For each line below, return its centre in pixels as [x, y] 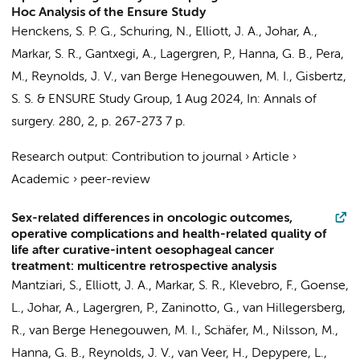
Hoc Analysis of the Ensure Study [108, 13]
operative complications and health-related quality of [169, 235]
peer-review [115, 180]
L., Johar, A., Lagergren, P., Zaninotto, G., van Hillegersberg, [178, 309]
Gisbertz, [321, 77]
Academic [41, 180]
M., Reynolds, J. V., [66, 77]
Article [271, 157]
